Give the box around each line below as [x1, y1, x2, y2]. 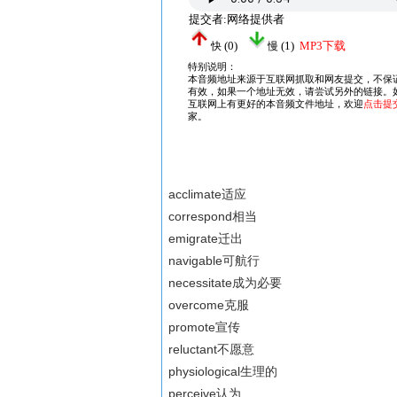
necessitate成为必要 [168, 276, 283, 290]
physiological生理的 [168, 364, 278, 378]
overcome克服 [168, 298, 250, 312]
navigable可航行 [168, 253, 261, 268]
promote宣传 [168, 320, 241, 334]
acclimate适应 [168, 187, 247, 201]
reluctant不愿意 [168, 342, 255, 356]
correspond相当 [168, 209, 258, 223]
